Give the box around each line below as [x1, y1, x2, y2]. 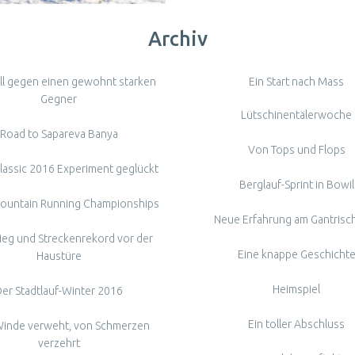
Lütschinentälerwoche [241, 108, 352, 121]
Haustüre [36, 249, 82, 262]
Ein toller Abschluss [248, 317, 345, 330]
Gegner [40, 92, 77, 105]
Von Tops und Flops [247, 143, 345, 156]
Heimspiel [273, 282, 320, 296]
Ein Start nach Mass [249, 74, 344, 88]
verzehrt [37, 336, 80, 349]
